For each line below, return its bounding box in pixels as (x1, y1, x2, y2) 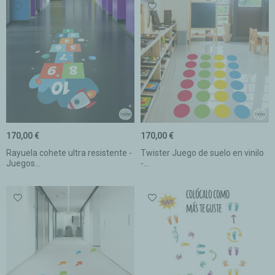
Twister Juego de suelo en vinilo (141, 147, 264, 158)
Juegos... (6, 158, 41, 168)
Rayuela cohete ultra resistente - (6, 147, 132, 158)
